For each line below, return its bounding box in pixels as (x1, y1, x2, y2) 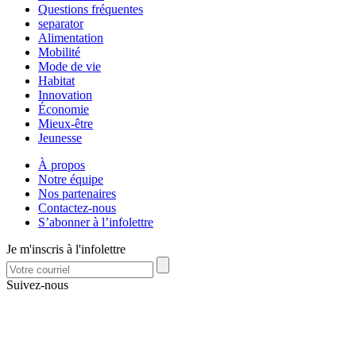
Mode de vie (38, 59, 101, 73)
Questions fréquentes (38, 2, 143, 16)
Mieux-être (38, 116, 93, 130)
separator (38, 16, 83, 30)
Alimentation (38, 30, 103, 44)
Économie (38, 102, 89, 116)
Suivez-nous (6, 277, 68, 292)
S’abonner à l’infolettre (38, 215, 153, 229)
